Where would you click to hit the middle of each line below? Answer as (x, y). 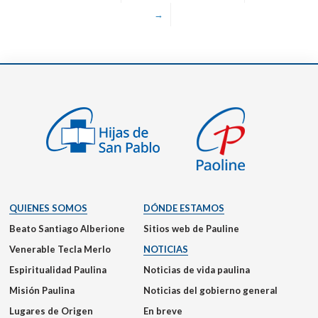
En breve (163, 311)
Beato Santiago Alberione (67, 228)
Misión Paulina (42, 290)
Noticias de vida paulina (197, 269)
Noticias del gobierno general (210, 290)
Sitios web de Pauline (191, 228)
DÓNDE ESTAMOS (184, 208)
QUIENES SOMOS (48, 208)
